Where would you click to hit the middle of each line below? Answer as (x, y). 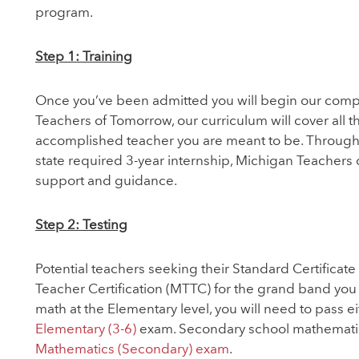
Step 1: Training (83, 57)
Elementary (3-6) (85, 330)
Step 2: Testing (81, 226)
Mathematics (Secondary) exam (132, 350)
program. (64, 13)
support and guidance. (106, 182)
